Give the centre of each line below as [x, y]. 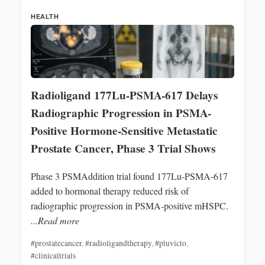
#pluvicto [171, 243]
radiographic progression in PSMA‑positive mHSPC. [130, 205]
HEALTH [45, 16]
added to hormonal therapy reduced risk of [110, 190]
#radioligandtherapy [118, 243]
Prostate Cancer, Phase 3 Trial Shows [123, 148]
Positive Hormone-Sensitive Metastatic [124, 130]
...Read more [55, 220]
